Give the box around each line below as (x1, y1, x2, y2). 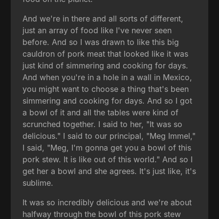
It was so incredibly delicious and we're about (22, 197, 192, 207)
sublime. (22, 177, 54, 188)
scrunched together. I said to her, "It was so (22, 119, 183, 129)
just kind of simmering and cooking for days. (22, 60, 189, 70)
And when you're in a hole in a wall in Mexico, (22, 72, 193, 82)
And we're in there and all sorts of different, (22, 13, 184, 23)
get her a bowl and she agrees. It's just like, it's (22, 166, 197, 176)
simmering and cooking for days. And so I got (22, 95, 193, 106)
